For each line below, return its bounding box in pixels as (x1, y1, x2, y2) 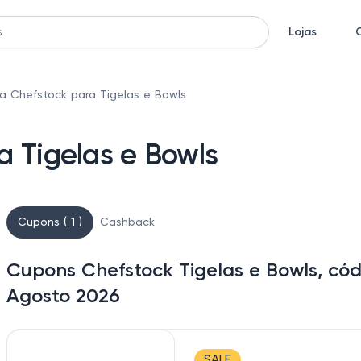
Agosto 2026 (6, 287, 120, 306)
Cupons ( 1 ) (18, 217, 82, 228)
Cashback (100, 217, 155, 228)
